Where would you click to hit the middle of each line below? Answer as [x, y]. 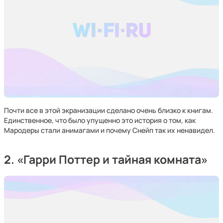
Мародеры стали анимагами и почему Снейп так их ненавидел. [110, 130]
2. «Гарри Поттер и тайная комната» [106, 160]
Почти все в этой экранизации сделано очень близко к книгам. [109, 110]
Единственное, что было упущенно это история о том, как [100, 120]
